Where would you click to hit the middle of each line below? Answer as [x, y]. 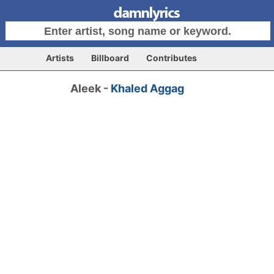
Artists [60, 58]
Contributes [172, 58]
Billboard [110, 58]
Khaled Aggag [148, 88]
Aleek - [91, 88]
